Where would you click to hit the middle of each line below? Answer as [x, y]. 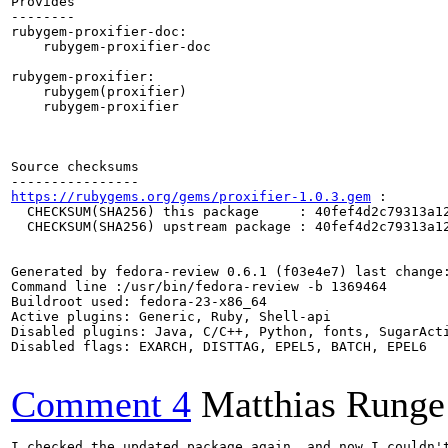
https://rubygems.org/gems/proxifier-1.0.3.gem [191, 196]
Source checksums [75, 166]
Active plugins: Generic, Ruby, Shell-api [171, 316]
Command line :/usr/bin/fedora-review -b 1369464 [199, 286]
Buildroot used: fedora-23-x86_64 [139, 301]
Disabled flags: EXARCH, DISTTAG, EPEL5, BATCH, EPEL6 [219, 346]
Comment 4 [101, 404]
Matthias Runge [323, 404]
